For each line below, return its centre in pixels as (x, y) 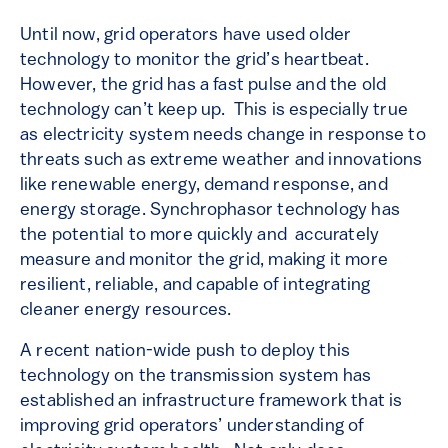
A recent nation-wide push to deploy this (185, 352)
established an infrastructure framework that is (211, 402)
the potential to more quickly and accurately (200, 236)
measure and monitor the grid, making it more (204, 261)
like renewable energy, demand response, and (204, 186)
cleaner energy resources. (126, 311)
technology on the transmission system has (196, 377)
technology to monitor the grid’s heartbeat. (196, 61)
